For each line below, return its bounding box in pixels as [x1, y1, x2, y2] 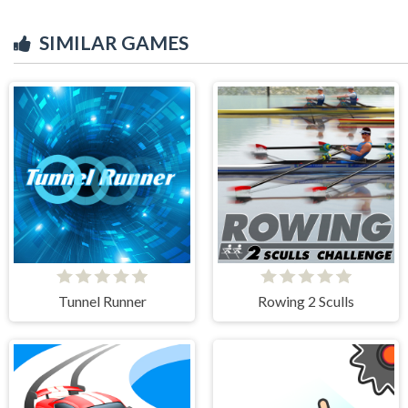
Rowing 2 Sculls [258, 291, 354, 310]
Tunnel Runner [57, 291, 147, 310]
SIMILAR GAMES [39, 30, 189, 54]
